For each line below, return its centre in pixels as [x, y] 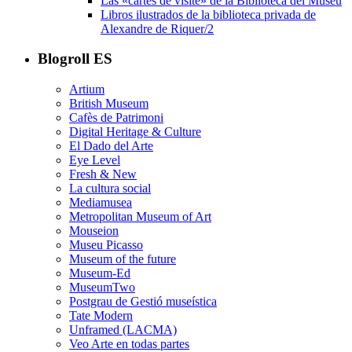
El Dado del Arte [111, 146]
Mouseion [94, 231]
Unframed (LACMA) [123, 330]
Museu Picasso [106, 245]
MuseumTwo [102, 288]
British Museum [109, 104]
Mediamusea [101, 203]
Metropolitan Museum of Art [140, 217]
